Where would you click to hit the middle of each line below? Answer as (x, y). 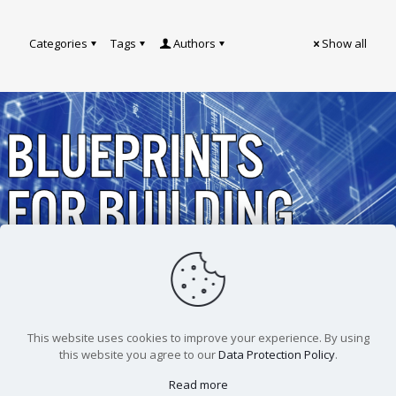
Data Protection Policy (276, 354)
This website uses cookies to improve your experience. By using (198, 338)
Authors (194, 43)
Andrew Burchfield (90, 268)
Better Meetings (119, 316)
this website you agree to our (138, 354)
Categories (58, 43)
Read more (198, 385)
